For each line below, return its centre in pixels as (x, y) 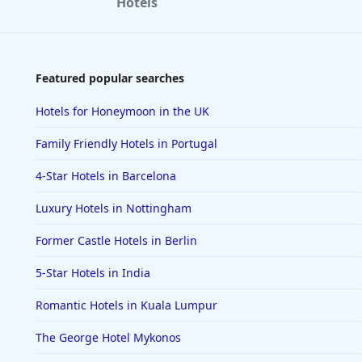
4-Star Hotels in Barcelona (106, 176)
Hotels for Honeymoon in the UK (122, 112)
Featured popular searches (110, 78)
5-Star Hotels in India (93, 273)
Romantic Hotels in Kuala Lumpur (126, 305)
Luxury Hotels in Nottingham (114, 208)
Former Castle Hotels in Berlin (116, 241)
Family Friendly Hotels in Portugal (126, 144)
